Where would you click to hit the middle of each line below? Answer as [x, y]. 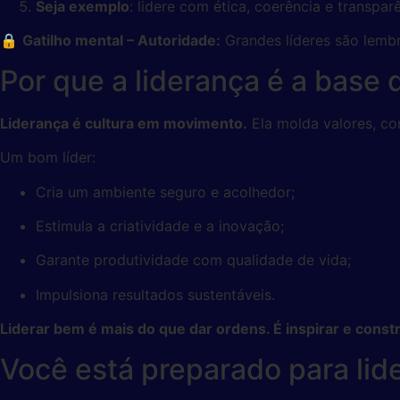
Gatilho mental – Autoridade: [121, 41]
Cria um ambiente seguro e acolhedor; [165, 192]
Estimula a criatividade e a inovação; [160, 225]
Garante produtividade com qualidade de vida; [193, 260]
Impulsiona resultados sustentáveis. [155, 294]
